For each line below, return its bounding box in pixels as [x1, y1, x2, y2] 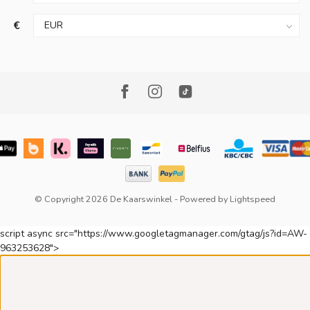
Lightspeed [230, 192, 275, 205]
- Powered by [172, 192, 230, 205]
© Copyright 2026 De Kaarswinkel [35, 192, 172, 205]
